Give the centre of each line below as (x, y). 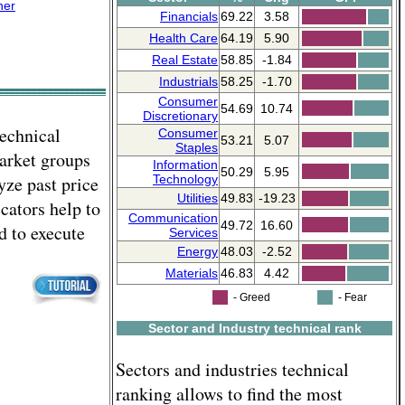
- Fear (351, 297)
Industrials (188, 81)
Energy (198, 251)
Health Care (184, 38)
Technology (185, 179)
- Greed (250, 297)
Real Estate (185, 60)
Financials (189, 16)
